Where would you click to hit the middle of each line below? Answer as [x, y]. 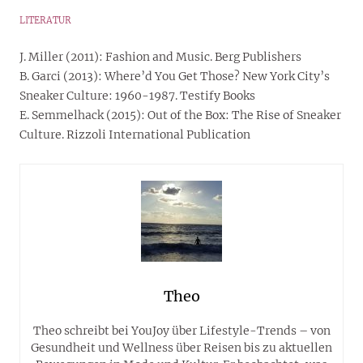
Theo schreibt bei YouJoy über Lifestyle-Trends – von [181, 331]
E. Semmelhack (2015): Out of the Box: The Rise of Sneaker [180, 115]
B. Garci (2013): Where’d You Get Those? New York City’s [175, 77]
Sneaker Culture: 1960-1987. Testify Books [137, 96]
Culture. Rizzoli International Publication [135, 135]
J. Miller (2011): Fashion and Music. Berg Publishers [160, 57]
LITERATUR [45, 21]
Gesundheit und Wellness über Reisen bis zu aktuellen [181, 348]
